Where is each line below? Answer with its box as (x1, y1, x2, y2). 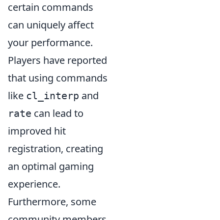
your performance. (8, 36, 93, 49)
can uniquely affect (8, 18, 94, 31)
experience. (8, 177, 60, 191)
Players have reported (8, 54, 107, 67)
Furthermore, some (8, 195, 96, 208)
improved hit (8, 124, 66, 137)
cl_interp (26, 90, 79, 102)
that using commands (8, 71, 108, 84)
